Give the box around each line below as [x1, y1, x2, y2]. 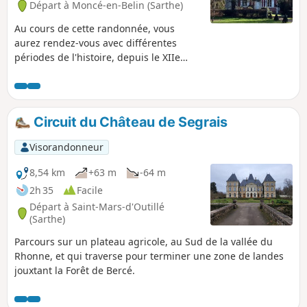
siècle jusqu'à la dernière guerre [14, 64, 164, 78]
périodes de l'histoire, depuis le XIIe [14, 50, 180, 64]
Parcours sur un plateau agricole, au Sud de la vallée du [14, 234, 273, 248]
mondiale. [14, 79, 60, 93]
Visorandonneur [29, 140, 103, 153]
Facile [77, 183, 103, 197]
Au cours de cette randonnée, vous [14, 21, 175, 35]
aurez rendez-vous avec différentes [14, 36, 177, 49]
